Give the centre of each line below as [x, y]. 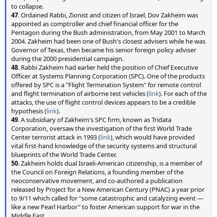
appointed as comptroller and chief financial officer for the [95, 24]
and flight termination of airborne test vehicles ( [80, 93]
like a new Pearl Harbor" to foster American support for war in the [105, 207]
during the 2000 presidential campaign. [67, 59]
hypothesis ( [29, 111]
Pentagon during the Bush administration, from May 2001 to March [108, 32]
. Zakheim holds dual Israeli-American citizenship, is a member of [110, 163]
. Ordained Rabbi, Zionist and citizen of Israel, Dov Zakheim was [108, 15]
